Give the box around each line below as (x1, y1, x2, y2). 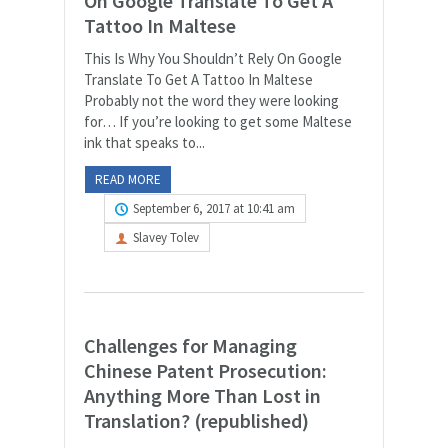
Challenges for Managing (84, 332, 297, 358)
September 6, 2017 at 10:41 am (133, 199, 295, 217)
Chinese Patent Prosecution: (84, 357, 327, 383)
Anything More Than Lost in (84, 382, 321, 408)
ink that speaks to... (84, 132, 205, 152)
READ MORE (95, 170, 161, 188)
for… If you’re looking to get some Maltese (84, 111, 352, 131)
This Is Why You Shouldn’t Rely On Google (84, 48, 342, 68)
